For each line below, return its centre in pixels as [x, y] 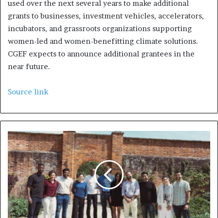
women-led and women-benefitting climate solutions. [103, 41]
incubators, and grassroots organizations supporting [100, 28]
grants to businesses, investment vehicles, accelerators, [106, 16]
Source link [28, 91]
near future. [29, 66]
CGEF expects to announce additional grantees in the [101, 54]
